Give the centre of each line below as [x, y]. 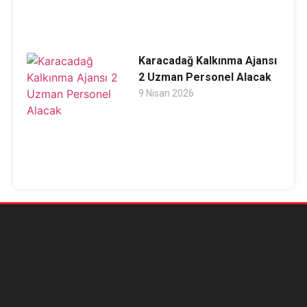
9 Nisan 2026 [166, 94]
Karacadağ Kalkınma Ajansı [207, 61]
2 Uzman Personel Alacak [205, 77]
